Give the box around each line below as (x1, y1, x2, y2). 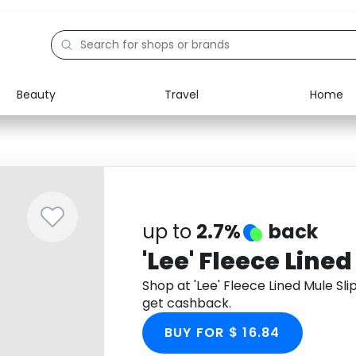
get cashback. (141, 294, 231, 312)
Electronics (48, 116, 110, 132)
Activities (48, 189, 99, 205)
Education (48, 153, 105, 168)
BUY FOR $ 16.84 (164, 323, 281, 342)
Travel (164, 86, 199, 103)
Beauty (17, 86, 56, 103)
